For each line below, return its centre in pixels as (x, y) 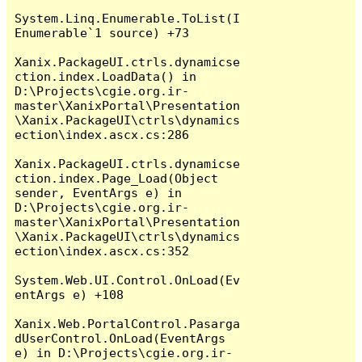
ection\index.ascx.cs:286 (102, 134)
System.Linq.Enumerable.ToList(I (128, 18)
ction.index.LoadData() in (106, 76)
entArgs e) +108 (69, 294)
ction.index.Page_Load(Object (117, 178)
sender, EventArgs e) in (99, 192)
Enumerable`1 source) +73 (102, 32)
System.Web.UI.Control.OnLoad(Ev (128, 280)
